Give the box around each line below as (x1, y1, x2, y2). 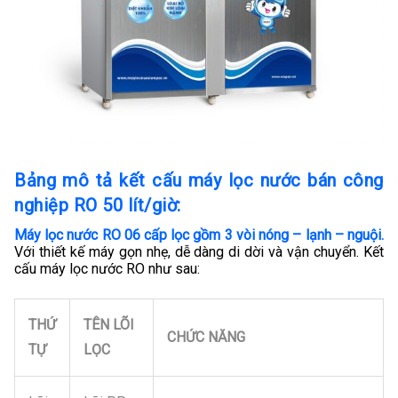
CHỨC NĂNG (167, 328, 245, 346)
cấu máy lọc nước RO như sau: (14, 259, 200, 277)
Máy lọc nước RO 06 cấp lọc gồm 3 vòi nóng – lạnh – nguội (14, 226, 381, 243)
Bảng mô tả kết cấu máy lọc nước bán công (14, 169, 384, 191)
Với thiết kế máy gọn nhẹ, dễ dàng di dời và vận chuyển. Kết (14, 243, 384, 260)
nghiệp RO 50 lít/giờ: (14, 194, 181, 216)
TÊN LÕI (84, 315, 134, 333)
